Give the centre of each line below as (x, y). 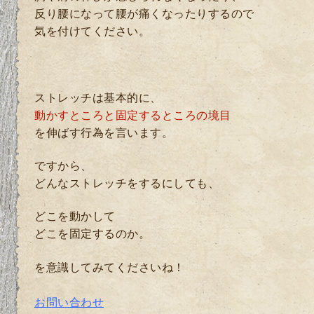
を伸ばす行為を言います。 (104, 132)
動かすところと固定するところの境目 (133, 115)
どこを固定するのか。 (92, 234)
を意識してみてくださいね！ (110, 267)
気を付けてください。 (92, 31)
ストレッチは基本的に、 (98, 97)
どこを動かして (75, 217)
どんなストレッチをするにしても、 (127, 184)
